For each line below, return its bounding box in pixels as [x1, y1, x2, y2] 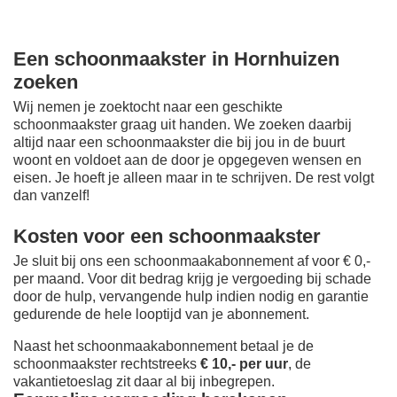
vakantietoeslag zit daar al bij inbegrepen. [13, 374, 275, 390]
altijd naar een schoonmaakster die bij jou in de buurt [13, 135, 345, 151]
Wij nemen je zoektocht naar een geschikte [13, 99, 283, 115]
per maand [13, 271, 81, 287]
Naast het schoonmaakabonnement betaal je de [13, 339, 314, 354]
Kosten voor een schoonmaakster [13, 224, 321, 247]
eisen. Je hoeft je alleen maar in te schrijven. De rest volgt [13, 170, 374, 186]
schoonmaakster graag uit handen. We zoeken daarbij [13, 117, 352, 133]
